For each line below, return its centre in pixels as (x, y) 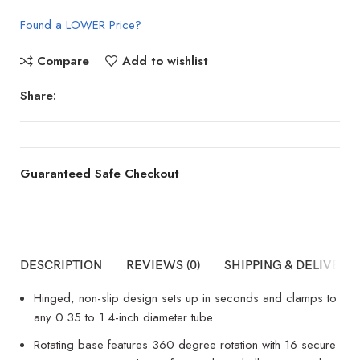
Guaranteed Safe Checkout (100, 173)
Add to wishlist (165, 61)
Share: (39, 95)
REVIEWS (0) (163, 265)
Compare (63, 61)
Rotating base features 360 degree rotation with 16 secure (185, 344)
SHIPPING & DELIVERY (290, 265)
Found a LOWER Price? (81, 25)
